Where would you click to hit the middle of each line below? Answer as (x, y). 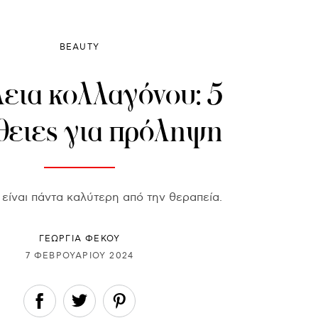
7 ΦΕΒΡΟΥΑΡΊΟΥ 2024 (79, 256)
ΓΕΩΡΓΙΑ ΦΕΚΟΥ (79, 239)
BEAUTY (79, 48)
